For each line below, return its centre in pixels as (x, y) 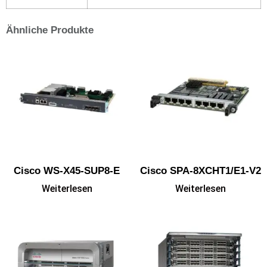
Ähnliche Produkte (50, 30)
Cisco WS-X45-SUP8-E (67, 170)
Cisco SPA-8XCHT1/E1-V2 (200, 170)
